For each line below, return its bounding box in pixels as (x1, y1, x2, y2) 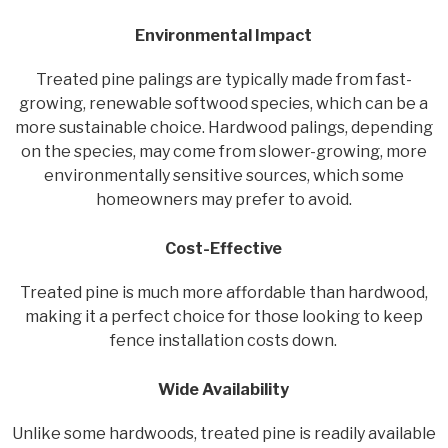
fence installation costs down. (110, 330, 338, 350)
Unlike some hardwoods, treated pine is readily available (11, 423, 436, 443)
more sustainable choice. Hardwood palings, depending (14, 117, 433, 137)
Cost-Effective (165, 238, 283, 258)
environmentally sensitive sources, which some (43, 165, 404, 185)
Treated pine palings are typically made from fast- (35, 69, 412, 89)
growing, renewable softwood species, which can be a (19, 93, 429, 113)
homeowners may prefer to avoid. (95, 189, 352, 209)
